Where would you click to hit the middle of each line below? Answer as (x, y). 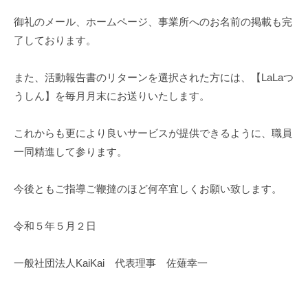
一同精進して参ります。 (70, 151)
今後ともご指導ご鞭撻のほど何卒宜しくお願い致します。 (148, 188)
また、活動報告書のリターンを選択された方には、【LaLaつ (154, 77)
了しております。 (55, 40)
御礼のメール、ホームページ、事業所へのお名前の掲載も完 (153, 21)
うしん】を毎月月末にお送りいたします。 (112, 96)
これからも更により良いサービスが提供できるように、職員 (153, 133)
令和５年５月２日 (55, 225)
